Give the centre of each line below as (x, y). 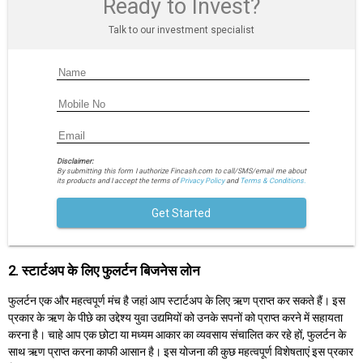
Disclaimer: (75, 161)
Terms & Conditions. (272, 180)
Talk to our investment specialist (181, 30)
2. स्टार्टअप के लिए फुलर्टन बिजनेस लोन (104, 271)
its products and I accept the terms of (118, 180)
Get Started (181, 214)
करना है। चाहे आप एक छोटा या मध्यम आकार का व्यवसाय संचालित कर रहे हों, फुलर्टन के (177, 334)
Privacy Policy (202, 180)
